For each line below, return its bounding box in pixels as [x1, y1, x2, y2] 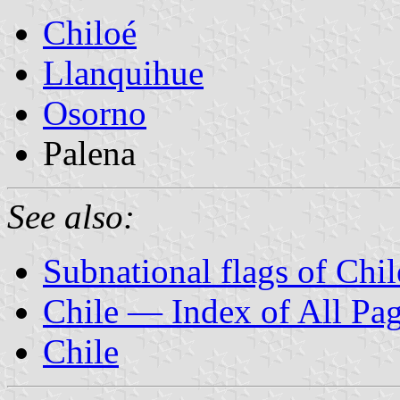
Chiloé [43, 12, 137, 52]
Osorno [43, 93, 146, 132]
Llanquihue [43, 53, 204, 92]
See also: [7, 196, 135, 236]
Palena [43, 133, 136, 172]
